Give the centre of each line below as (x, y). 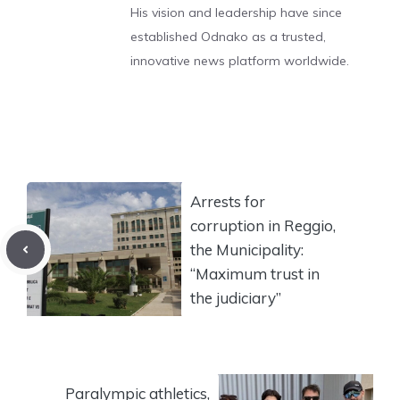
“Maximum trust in (255, 273)
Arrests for (228, 201)
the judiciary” (236, 297)
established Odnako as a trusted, (228, 37)
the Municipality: (247, 249)
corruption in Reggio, (263, 225)
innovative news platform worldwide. (240, 61)
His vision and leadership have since (236, 13)
